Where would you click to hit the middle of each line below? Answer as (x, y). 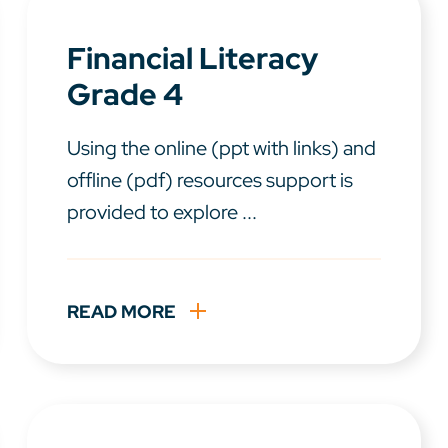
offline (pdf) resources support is (209, 180)
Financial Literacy (192, 58)
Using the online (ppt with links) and (221, 148)
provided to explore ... (161, 212)
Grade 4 (124, 94)
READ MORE (121, 312)
